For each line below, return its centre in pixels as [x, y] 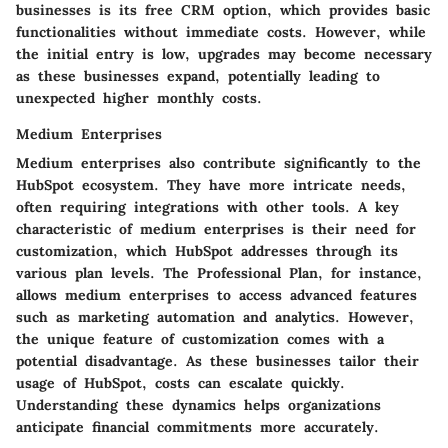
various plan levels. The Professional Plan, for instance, [219, 273]
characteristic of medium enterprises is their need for [216, 229]
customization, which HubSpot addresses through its [207, 251]
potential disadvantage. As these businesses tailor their [217, 361]
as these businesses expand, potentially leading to [198, 76]
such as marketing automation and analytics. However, [215, 317]
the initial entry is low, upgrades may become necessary [224, 54]
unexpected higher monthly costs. [139, 98]
